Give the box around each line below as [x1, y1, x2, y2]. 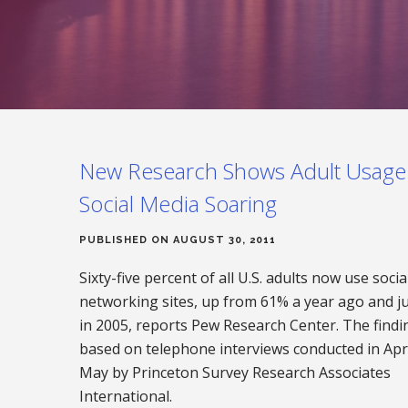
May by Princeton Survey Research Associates [79, 362, 391, 383]
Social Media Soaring [79, 189, 277, 219]
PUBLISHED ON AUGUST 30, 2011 [79, 234, 276, 247]
